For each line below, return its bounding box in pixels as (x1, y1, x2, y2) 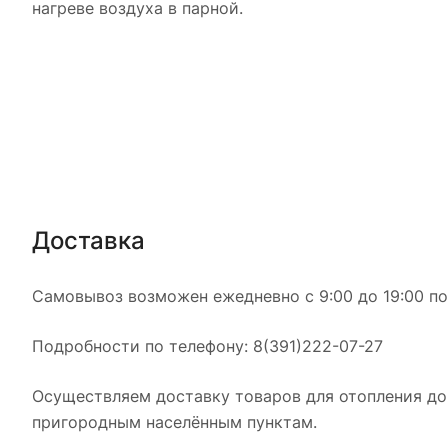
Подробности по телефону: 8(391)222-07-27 (32, 335, 383, 356)
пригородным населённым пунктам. (32, 411, 317, 432)
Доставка (32, 225, 145, 255)
